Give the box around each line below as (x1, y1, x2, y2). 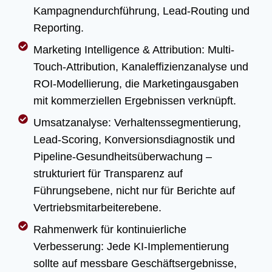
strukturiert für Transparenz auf (33, 168, 183, 180)
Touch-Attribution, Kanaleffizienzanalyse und (33, 61, 248, 73)
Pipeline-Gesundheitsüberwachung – (33, 151, 212, 163)
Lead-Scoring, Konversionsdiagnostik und (33, 134, 235, 146)
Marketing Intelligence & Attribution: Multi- (33, 44, 234, 56)
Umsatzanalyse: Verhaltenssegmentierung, (33, 117, 241, 129)
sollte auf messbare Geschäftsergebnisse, (33, 257, 237, 270)
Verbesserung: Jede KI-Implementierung (33, 240, 229, 253)
